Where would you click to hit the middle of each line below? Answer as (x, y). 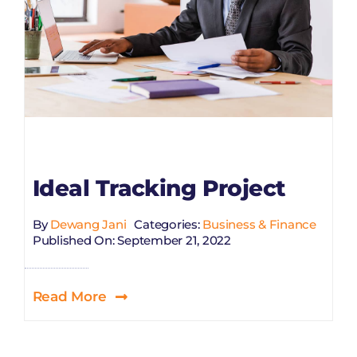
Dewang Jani (88, 224)
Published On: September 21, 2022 (131, 240)
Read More (69, 297)
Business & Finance (259, 224)
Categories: (169, 224)
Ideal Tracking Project (159, 188)
